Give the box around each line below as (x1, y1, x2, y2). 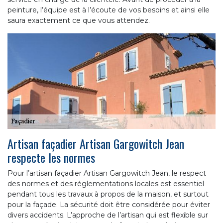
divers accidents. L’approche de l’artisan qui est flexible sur (7, 211, 208, 220)
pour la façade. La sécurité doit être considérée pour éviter (7, 200, 210, 210)
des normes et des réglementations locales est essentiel (7, 179, 204, 189)
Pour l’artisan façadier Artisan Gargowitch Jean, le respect (7, 169, 206, 178)
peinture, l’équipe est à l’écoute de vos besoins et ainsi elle (7, 5, 210, 15)
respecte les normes (7, 148, 95, 167)
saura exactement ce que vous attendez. (7, 16, 150, 25)
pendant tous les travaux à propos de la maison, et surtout (7, 190, 209, 199)
